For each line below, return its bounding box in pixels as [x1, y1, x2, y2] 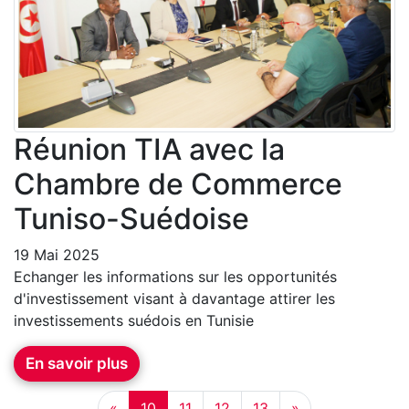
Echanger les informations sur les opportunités [14, 267, 337, 286]
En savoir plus [26, 353, 128, 372]
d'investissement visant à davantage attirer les [14, 288, 335, 308]
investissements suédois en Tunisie [14, 310, 254, 330]
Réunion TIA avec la [14, 131, 285, 167]
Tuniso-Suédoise [14, 200, 249, 236]
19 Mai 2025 [14, 245, 100, 264]
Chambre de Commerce [14, 165, 342, 202]
